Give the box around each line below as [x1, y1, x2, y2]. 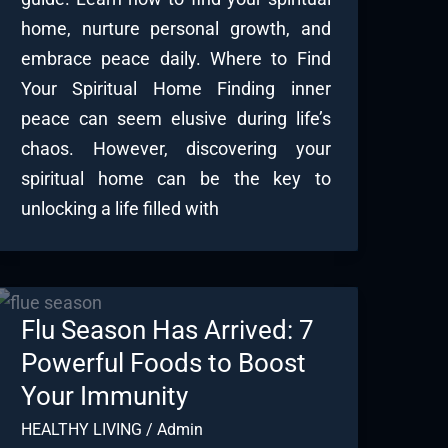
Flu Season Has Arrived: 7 [20, 315, 314, 346]
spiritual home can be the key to [20, 168, 331, 190]
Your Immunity [20, 381, 188, 412]
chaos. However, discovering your [20, 138, 331, 160]
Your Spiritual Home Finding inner [20, 78, 331, 100]
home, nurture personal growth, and [20, 18, 331, 40]
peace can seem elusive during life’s [20, 108, 331, 130]
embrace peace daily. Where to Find [20, 48, 331, 70]
